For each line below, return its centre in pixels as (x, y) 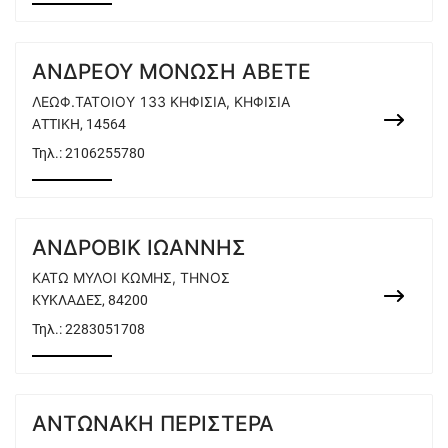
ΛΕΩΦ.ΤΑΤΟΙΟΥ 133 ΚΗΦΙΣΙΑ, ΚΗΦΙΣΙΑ (161, 101)
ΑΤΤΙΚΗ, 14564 (79, 124)
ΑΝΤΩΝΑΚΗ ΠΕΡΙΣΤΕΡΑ (153, 423)
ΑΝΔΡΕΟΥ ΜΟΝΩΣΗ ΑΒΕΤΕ (171, 71)
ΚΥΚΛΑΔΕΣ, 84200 (90, 300)
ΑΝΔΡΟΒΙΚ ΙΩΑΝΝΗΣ (139, 247)
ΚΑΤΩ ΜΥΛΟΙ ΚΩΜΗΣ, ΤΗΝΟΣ (131, 277)
